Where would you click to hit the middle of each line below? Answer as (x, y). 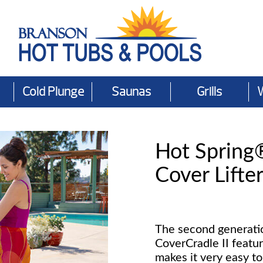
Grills (210, 92)
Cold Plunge (53, 92)
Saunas (131, 92)
